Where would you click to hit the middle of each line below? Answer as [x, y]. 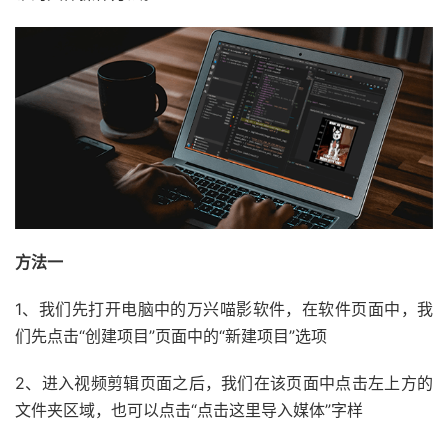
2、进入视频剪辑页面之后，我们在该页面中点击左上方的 [224, 383]
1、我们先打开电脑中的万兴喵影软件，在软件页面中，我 [224, 309]
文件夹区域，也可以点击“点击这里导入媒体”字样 [189, 410]
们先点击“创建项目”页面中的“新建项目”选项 [171, 336]
